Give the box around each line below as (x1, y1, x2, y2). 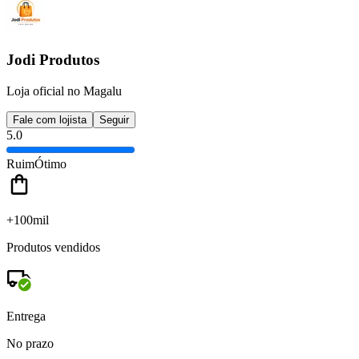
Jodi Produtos (6, 50, 99, 68)
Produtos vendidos (6, 240, 100, 254)
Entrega (6, 309, 46, 323)
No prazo (6, 336, 54, 350)
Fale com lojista (13, 113, 87, 126)
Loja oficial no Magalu (6, 83, 122, 98)
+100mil (6, 212, 49, 227)
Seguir (99, 113, 129, 126)
